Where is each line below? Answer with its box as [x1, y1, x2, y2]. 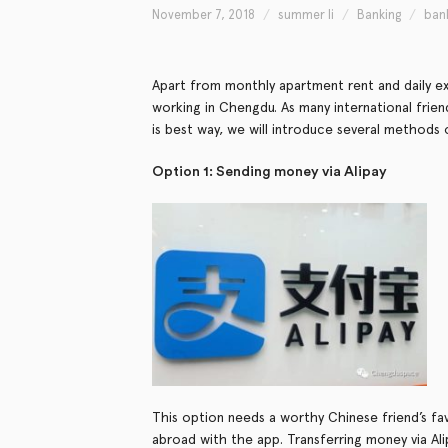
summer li [278, 7, 334, 22]
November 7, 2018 [152, 7, 255, 22]
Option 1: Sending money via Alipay [152, 165, 387, 179]
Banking [357, 7, 401, 22]
